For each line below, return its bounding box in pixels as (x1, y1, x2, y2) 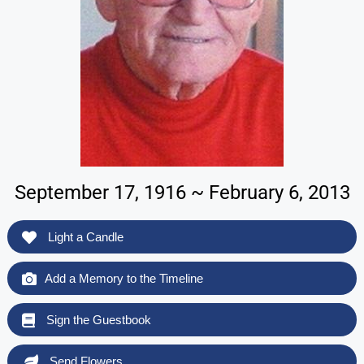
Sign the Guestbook (42, 312, 151, 327)
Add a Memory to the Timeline (44, 271, 203, 285)
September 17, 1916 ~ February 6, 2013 (14, 180, 350, 204)
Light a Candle (44, 229, 123, 244)
